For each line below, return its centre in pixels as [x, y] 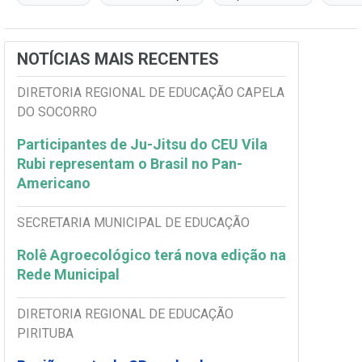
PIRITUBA [45, 334]
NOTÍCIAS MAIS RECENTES [118, 59]
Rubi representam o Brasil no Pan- [130, 164]
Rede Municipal [70, 275]
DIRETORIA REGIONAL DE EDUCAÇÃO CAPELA [151, 93]
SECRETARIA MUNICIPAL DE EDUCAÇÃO [133, 223]
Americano [54, 183]
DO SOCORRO [57, 112]
